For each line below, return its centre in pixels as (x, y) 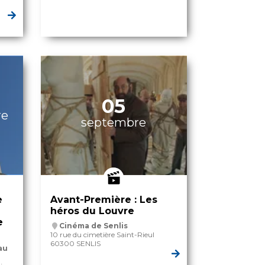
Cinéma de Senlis (93, 226)
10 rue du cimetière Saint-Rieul (102, 235)
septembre (114, 123)
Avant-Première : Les (104, 200)
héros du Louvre (92, 211)
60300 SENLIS (75, 244)
